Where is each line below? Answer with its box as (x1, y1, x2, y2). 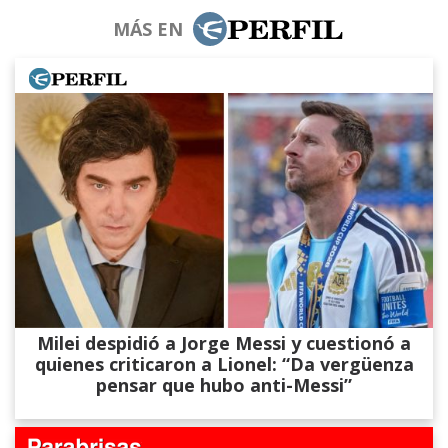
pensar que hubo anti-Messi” (96, 372, 352, 397)
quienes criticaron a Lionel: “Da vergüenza (34, 351, 414, 376)
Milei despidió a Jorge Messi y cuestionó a (37, 330, 411, 355)
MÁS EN (112, 16, 183, 41)
